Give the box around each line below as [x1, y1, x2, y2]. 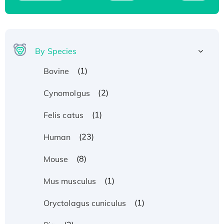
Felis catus [43, 109, 83, 120]
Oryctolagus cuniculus [43, 197, 126, 208]
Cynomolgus [43, 87, 90, 98]
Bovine [43, 65, 69, 76]
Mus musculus [43, 175, 96, 186]
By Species [35, 45, 77, 56]
